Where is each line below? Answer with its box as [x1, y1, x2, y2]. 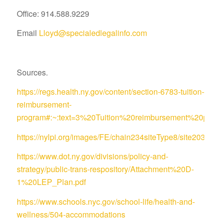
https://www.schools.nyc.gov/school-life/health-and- [16, 196, 195, 208]
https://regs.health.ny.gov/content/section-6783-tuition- [16, 86, 204, 98]
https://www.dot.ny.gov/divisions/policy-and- [16, 150, 168, 162]
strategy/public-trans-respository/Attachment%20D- [16, 163, 194, 175]
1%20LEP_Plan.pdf [16, 176, 86, 188]
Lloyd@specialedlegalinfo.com [38, 27, 147, 39]
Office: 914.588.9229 [16, 7, 89, 19]
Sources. [16, 66, 48, 78]
